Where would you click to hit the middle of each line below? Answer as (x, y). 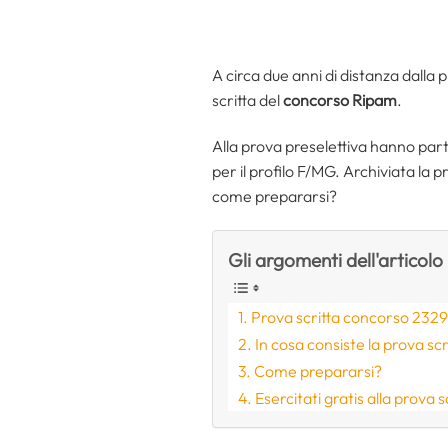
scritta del (247, 99)
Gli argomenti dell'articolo (335, 259)
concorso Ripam (340, 99)
